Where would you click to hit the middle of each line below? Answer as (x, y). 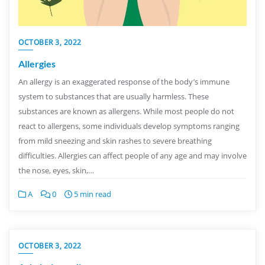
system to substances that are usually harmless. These (114, 96)
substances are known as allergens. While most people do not (126, 111)
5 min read (92, 194)
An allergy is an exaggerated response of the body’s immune (124, 81)
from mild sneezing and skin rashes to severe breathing (115, 140)
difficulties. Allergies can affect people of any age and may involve (132, 155)
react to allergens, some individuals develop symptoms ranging (129, 126)
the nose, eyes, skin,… (56, 170)
